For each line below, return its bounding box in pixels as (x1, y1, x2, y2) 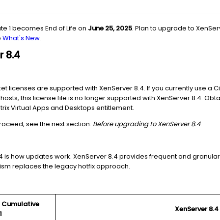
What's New (2, 33, 40, 43)
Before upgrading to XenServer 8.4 (93, 119, 200, 129)
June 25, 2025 (88, 24, 132, 33)
